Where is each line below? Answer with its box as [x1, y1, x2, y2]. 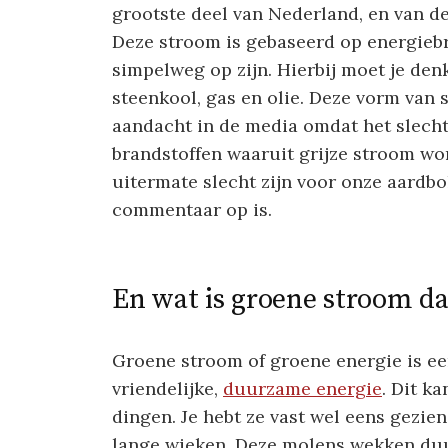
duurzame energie [223, 377, 382, 401]
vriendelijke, [112, 377, 223, 401]
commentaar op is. [112, 198, 272, 222]
